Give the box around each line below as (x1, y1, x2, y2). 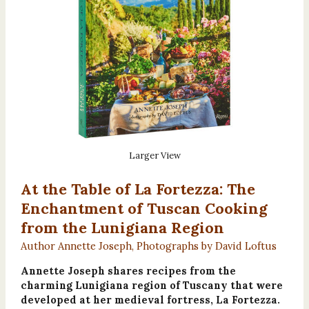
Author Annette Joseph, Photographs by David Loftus (20, 239, 277, 252)
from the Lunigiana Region (20, 217, 224, 237)
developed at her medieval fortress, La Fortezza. (20, 292, 280, 306)
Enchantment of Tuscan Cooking (20, 198, 268, 218)
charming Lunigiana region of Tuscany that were (20, 278, 283, 292)
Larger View (128, 149, 181, 161)
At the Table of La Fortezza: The (20, 179, 255, 199)
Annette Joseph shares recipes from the (20, 263, 236, 277)
